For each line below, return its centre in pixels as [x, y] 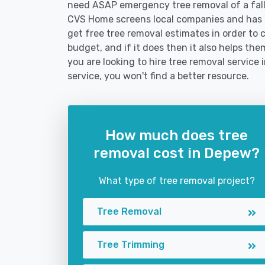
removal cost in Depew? [177, 153]
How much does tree [177, 135]
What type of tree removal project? [177, 181]
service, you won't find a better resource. [158, 76]
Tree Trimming [131, 245]
